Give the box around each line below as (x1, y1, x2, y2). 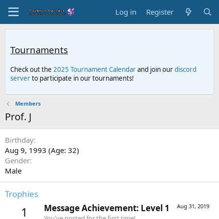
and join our (136, 65, 175, 74)
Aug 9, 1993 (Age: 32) (5, 145, 79, 155)
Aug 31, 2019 (177, 202, 209, 210)
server (10, 74, 30, 83)
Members (15, 99, 41, 107)
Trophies (5, 188, 38, 199)
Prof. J (5, 109, 31, 123)
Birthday (5, 134, 34, 145)
